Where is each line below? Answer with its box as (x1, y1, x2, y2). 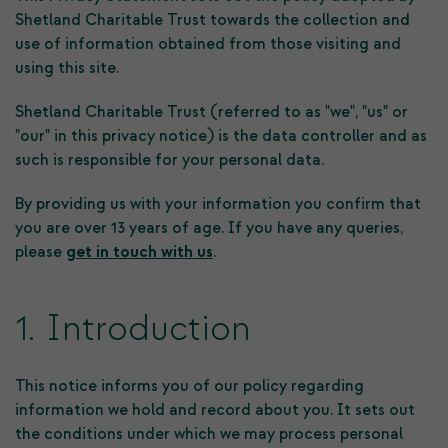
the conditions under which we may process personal (15, 424, 403, 444)
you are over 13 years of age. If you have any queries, (15, 218, 403, 238)
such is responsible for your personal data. (15, 150, 324, 170)
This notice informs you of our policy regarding (15, 376, 364, 396)
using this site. (15, 58, 119, 78)
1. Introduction (15, 306, 251, 352)
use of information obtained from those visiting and (15, 34, 401, 54)
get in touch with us (66, 242, 213, 262)
